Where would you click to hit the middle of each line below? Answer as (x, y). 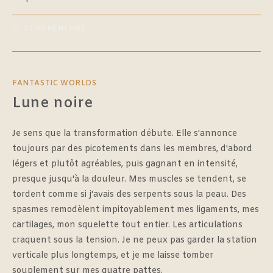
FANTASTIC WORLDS (55, 83)
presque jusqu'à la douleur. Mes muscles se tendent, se (129, 179)
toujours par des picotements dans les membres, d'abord (132, 149)
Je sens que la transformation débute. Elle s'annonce (125, 133)
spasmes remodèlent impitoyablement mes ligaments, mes (136, 210)
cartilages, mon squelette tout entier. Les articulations (127, 225)
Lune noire (53, 103)
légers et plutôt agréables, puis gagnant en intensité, (125, 164)
